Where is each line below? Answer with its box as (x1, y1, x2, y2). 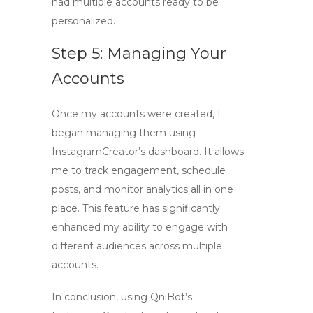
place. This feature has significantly (52, 202, 220, 214)
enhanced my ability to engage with (52, 221, 228, 233)
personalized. (52, 15, 115, 27)
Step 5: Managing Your (52, 44, 226, 63)
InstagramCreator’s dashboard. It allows (52, 145, 244, 158)
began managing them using (52, 126, 196, 139)
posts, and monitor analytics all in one (52, 183, 233, 196)
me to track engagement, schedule (52, 164, 226, 177)
